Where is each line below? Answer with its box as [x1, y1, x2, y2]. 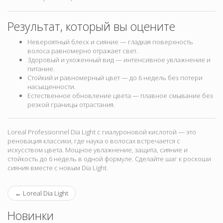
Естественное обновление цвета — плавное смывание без [27, 91, 213, 101]
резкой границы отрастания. [27, 100, 115, 110]
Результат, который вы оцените [7, 18, 175, 35]
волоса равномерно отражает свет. [27, 46, 138, 56]
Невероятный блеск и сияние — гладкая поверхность [27, 37, 193, 47]
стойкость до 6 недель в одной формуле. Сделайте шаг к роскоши [7, 154, 211, 164]
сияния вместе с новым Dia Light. [7, 163, 108, 173]
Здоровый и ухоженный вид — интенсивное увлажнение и [27, 55, 211, 65]
